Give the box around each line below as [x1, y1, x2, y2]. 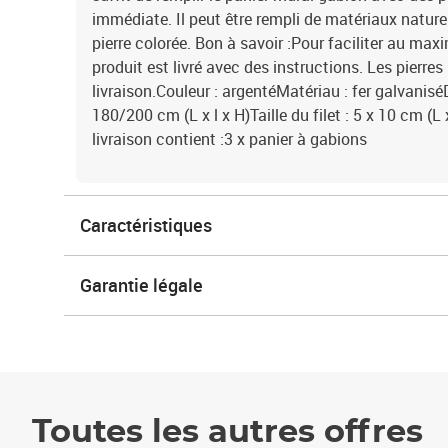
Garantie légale [80, 273, 203, 297]
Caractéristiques [80, 213, 212, 237]
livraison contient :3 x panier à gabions [92, 128, 367, 150]
